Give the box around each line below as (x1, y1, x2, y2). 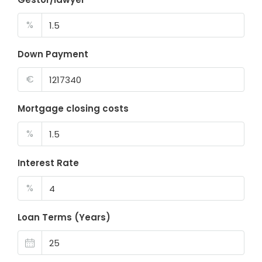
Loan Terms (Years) (18, 211, 111, 224)
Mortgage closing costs (18, 102, 129, 115)
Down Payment (18, 48, 88, 61)
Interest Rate (18, 157, 79, 170)
